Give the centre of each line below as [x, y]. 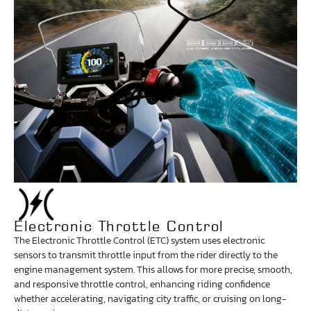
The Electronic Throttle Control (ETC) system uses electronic [139, 241]
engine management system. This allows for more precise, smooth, [153, 270]
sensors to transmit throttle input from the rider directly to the [146, 255]
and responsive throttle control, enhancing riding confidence [142, 285]
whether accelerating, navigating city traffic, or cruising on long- [150, 299]
